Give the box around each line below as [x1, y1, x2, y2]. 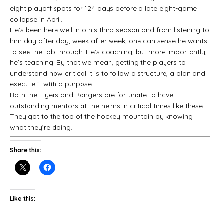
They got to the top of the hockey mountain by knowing [10, 111, 192, 121]
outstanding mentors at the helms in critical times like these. [10, 101, 204, 110]
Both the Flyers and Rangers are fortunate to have [10, 90, 173, 99]
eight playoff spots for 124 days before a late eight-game [10, 3, 197, 13]
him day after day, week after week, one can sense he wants [10, 36, 207, 45]
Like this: [10, 194, 35, 202]
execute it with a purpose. [10, 79, 93, 88]
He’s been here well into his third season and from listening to [10, 25, 209, 34]
